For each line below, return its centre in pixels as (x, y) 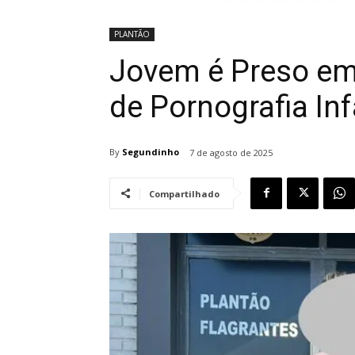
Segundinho (151, 152)
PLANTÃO (132, 34)
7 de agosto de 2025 (231, 152)
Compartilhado (184, 193)
